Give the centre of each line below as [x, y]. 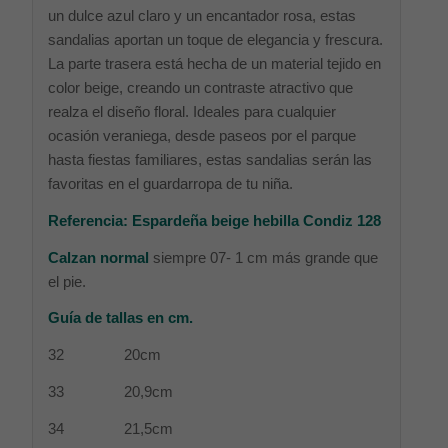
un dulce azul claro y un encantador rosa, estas [202, 15]
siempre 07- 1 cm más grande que [266, 257]
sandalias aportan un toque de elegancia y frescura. [216, 39]
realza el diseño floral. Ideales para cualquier [192, 111]
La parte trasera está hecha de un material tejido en [215, 63]
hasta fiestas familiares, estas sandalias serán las [210, 159]
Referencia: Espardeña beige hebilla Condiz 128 [215, 220]
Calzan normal [101, 257]
